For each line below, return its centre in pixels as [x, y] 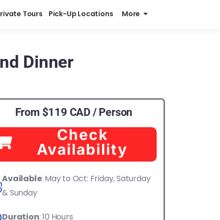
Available [22, 179]
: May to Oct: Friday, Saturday [96, 179]
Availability [82, 149]
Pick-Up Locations [82, 14]
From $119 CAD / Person [74, 112]
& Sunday [20, 193]
